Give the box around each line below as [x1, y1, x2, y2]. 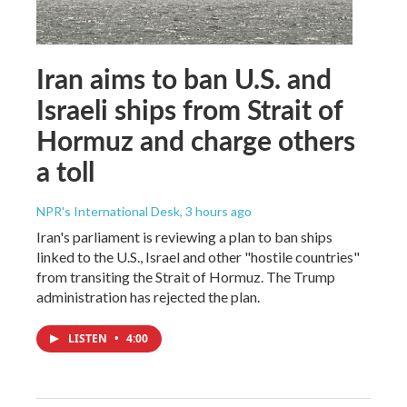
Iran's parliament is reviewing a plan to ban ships [36, 227, 333, 245]
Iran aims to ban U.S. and [36, 58, 332, 97]
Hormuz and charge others [36, 120, 355, 159]
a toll [36, 151, 94, 190]
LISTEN [68, 330, 110, 346]
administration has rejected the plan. [36, 287, 260, 305]
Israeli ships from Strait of [36, 89, 342, 128]
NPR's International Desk [36, 203, 180, 219]
